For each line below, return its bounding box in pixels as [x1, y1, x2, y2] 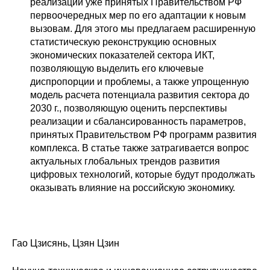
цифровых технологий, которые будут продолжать [30, 169, 255, 180]
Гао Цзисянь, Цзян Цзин [12, 238, 119, 249]
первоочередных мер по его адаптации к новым [30, 10, 246, 21]
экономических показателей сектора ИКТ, [30, 50, 215, 61]
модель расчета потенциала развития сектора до [30, 90, 250, 101]
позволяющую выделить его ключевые [30, 63, 204, 74]
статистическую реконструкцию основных [30, 37, 216, 48]
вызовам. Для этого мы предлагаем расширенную [30, 24, 256, 34]
